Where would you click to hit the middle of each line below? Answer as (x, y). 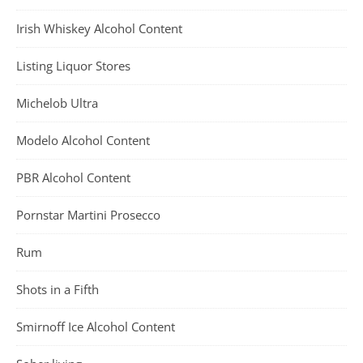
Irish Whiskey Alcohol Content (99, 29)
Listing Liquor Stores (73, 66)
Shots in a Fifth (58, 290)
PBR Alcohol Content (73, 178)
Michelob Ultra (57, 103)
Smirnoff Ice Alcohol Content (96, 327)
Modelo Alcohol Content (83, 141)
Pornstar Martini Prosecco (88, 215)
